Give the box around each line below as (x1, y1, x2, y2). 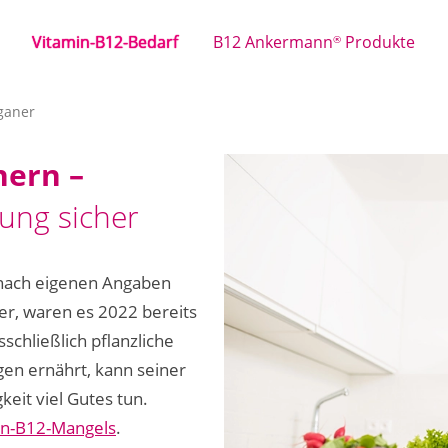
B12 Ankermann (213, 31, 333, 53)
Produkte (341, 31, 415, 53)
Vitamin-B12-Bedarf (32, 31, 178, 53)
